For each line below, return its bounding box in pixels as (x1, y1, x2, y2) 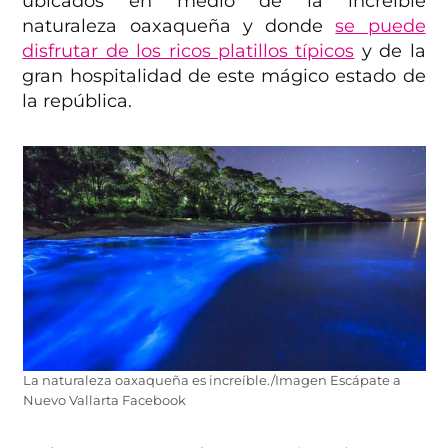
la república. (22, 89, 133, 112)
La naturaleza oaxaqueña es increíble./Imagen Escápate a (22, 372, 401, 388)
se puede (335, 14, 426, 37)
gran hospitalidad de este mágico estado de (22, 64, 426, 87)
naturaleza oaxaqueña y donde (22, 14, 336, 37)
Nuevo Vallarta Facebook (22, 392, 186, 408)
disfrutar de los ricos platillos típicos (22, 39, 355, 62)
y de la (354, 39, 426, 62)
